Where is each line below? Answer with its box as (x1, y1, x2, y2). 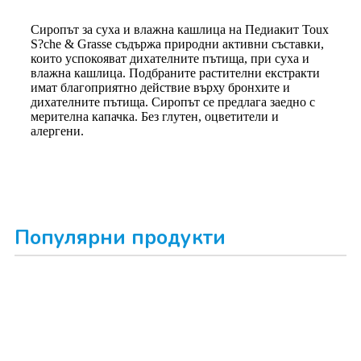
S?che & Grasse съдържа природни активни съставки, (31, 36, 324, 51)
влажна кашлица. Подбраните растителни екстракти (31, 65, 320, 80)
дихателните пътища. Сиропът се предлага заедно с (31, 94, 315, 109)
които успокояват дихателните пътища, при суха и (31, 51, 309, 65)
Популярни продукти (15, 223, 226, 251)
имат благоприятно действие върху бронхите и (31, 80, 290, 94)
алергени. (31, 123, 84, 138)
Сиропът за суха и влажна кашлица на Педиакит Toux (31, 22, 329, 36)
